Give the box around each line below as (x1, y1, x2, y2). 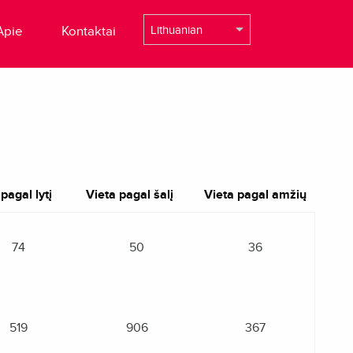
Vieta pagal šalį (85, 187, 173, 203)
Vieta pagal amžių (203, 187, 307, 203)
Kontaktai (61, 23, 117, 39)
